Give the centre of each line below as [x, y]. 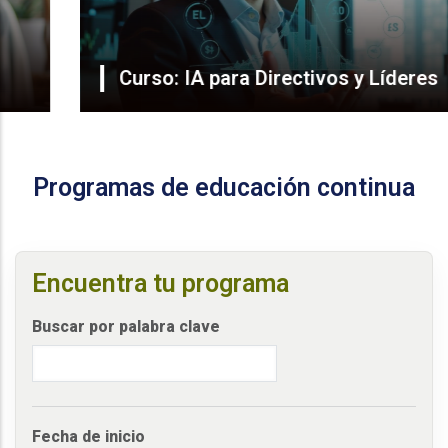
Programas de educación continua [224, 188]
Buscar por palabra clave [126, 327]
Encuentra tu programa [160, 284]
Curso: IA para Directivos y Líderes [214, 78]
